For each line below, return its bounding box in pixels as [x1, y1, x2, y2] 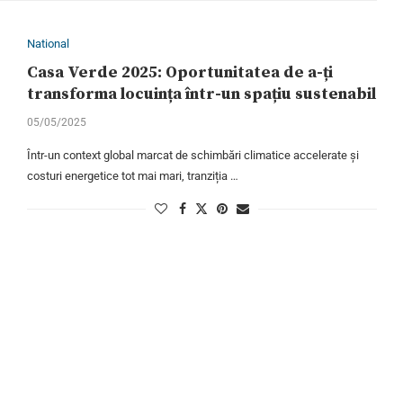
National [26, 37, 69, 51]
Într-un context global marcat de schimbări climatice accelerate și [26, 148, 359, 163]
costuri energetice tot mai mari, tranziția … [26, 169, 238, 184]
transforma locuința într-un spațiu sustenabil [26, 84, 376, 105]
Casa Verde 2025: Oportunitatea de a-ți [26, 62, 333, 84]
